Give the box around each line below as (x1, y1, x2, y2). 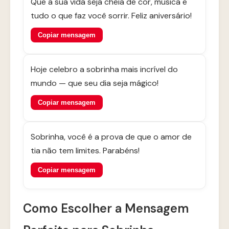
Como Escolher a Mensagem (23, 200, 189, 216)
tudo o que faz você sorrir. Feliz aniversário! (31, 10, 192, 21)
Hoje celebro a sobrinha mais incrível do (31, 64, 178, 75)
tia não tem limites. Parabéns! (31, 145, 140, 156)
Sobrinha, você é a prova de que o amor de (31, 131, 192, 142)
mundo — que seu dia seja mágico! (31, 78, 158, 88)
